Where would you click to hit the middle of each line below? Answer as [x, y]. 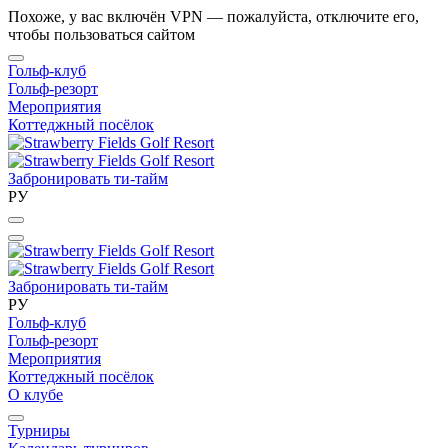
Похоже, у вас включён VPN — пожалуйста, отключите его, [213, 16]
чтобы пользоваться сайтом [101, 34]
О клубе [35, 394]
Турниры [39, 430]
